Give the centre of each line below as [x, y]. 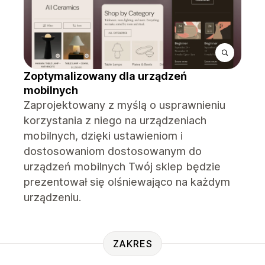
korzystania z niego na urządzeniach [115, 120]
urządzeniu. [52, 197]
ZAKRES [132, 243]
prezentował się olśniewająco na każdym [127, 182]
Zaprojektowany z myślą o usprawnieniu [125, 105]
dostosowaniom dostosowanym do [113, 151]
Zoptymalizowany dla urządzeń [105, 76]
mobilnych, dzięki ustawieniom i [103, 136]
